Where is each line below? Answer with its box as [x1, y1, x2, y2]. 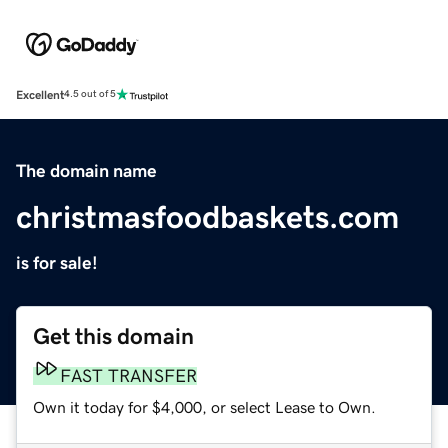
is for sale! [16, 253, 98, 272]
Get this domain [33, 324, 194, 348]
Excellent [16, 88, 64, 101]
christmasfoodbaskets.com [16, 200, 399, 233]
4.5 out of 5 [64, 89, 116, 100]
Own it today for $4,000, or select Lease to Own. [33, 398, 376, 415]
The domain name [16, 161, 157, 180]
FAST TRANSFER [60, 366, 197, 385]
